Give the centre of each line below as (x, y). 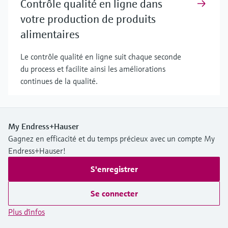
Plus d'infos (26, 212)
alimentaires (50, 35)
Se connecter (114, 194)
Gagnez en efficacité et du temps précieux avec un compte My (111, 139)
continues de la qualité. (59, 81)
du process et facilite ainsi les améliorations (93, 69)
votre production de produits (88, 19)
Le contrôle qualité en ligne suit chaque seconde (101, 57)
